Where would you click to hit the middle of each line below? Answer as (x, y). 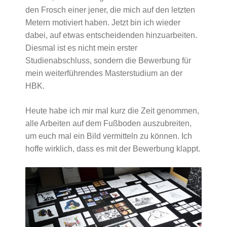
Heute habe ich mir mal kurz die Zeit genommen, (112, 111)
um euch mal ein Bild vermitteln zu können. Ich (109, 136)
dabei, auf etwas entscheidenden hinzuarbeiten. (111, 35)
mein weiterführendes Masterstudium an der (104, 73)
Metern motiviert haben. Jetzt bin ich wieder (103, 23)
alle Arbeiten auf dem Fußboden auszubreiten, (108, 123)
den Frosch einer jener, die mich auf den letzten (110, 10)
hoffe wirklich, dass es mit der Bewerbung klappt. (113, 149)
